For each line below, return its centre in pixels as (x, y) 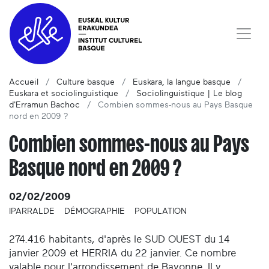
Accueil (24, 83)
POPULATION (161, 212)
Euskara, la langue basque (182, 83)
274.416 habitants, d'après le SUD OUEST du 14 (119, 240)
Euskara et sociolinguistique (64, 94)
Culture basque (86, 83)
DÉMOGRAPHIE (95, 212)
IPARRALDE (32, 212)
